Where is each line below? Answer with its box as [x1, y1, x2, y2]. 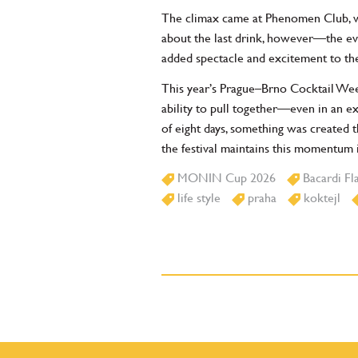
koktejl [300, 190, 340, 206]
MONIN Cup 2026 [174, 170, 276, 186]
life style [174, 190, 221, 206]
